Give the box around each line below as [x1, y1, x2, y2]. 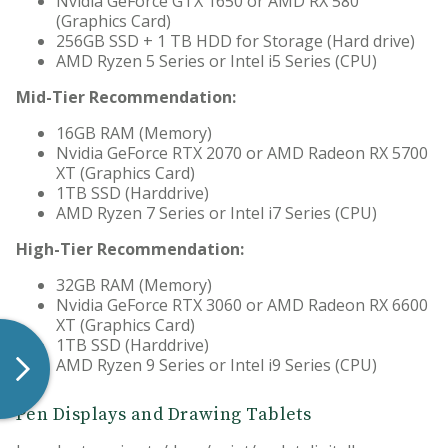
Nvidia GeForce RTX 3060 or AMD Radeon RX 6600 [56, 294, 428, 317]
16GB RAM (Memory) [56, 122, 212, 145]
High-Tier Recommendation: [16, 238, 244, 261]
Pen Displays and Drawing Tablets [16, 403, 312, 427]
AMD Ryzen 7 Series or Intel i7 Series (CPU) [56, 202, 377, 225]
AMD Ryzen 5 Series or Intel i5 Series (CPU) [56, 50, 377, 73]
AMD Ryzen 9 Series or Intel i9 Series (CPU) [56, 354, 377, 377]
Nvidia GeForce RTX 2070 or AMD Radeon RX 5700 [56, 142, 428, 165]
